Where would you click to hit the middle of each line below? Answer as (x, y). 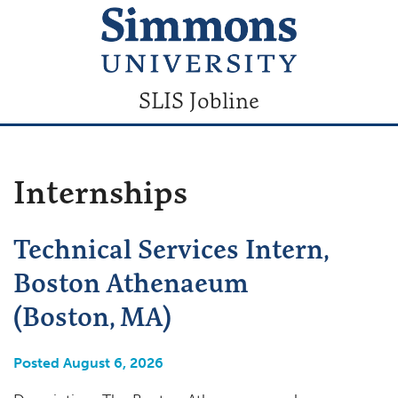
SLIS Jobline (199, 100)
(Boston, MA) (92, 316)
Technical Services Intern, (171, 248)
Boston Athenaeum (131, 282)
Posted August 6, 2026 (88, 362)
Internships (100, 192)
